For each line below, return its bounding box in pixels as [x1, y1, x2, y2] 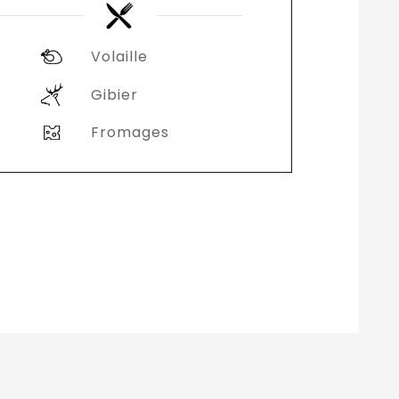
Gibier [90, 84, 138, 105]
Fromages [90, 122, 169, 143]
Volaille [90, 46, 148, 68]
